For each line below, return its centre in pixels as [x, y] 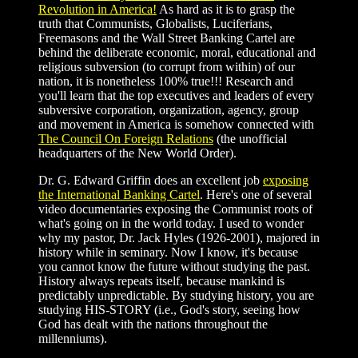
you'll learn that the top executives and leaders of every [176, 95]
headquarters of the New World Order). [137, 153]
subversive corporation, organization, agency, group [169, 110]
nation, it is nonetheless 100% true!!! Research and [166, 81]
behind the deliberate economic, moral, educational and [177, 52]
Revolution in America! [97, 9]
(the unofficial [250, 139]
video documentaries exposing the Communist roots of [175, 209]
